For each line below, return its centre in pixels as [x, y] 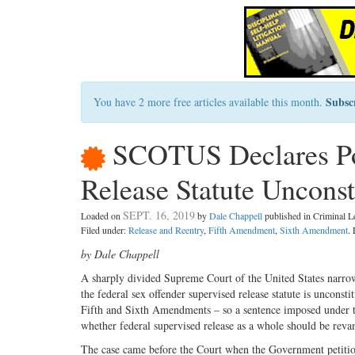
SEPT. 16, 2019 [159, 216]
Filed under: [105, 230]
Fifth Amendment [242, 230]
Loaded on [102, 216]
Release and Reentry [166, 230]
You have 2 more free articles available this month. [210, 102]
